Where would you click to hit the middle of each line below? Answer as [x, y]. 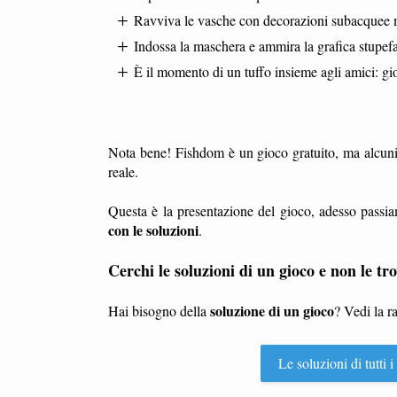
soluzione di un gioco [272, 311]
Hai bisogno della [159, 311]
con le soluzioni [153, 230]
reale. [123, 171]
